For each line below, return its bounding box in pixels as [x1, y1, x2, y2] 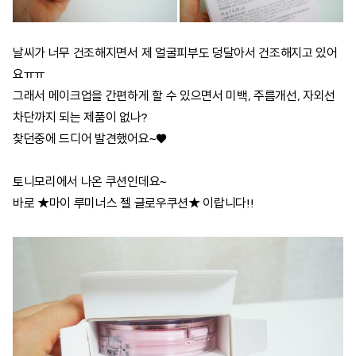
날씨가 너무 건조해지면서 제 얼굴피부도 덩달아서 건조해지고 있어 [13, 48, 338, 60]
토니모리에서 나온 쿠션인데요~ [13, 177, 167, 189]
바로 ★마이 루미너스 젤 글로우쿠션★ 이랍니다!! [13, 199, 254, 211]
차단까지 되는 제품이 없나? [13, 113, 149, 125]
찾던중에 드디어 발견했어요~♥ [13, 134, 167, 146]
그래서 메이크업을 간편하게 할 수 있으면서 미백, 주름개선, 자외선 [13, 91, 336, 103]
